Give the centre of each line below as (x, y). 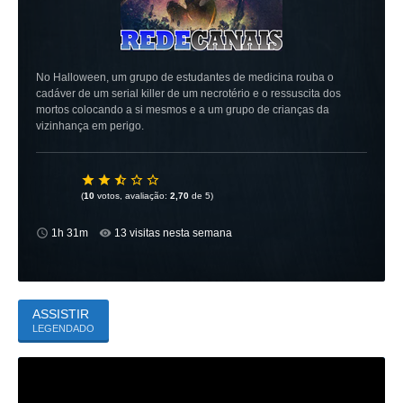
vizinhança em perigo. (90, 126)
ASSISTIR (61, 314)
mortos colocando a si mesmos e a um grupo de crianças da (183, 110)
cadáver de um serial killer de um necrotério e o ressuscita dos (188, 94)
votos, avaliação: (132, 196)
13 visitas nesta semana (174, 233)
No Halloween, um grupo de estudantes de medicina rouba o (185, 77)
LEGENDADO (63, 328)
